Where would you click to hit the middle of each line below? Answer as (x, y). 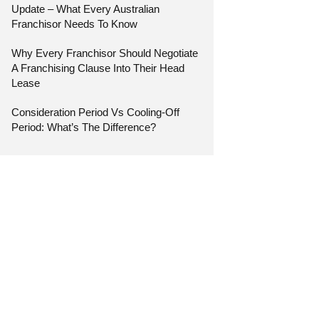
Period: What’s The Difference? (84, 127)
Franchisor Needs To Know (75, 23)
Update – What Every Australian (86, 9)
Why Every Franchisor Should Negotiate (105, 53)
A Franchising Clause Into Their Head (98, 68)
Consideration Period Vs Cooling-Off (96, 112)
